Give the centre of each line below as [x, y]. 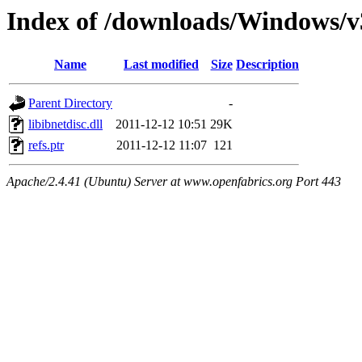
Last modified [161, 65]
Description [267, 65]
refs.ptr [46, 145]
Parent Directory [70, 103]
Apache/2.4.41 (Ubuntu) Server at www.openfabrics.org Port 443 [174, 182]
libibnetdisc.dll [65, 124]
